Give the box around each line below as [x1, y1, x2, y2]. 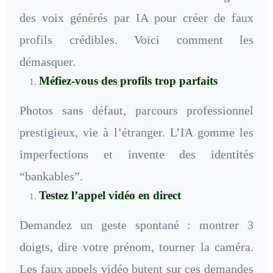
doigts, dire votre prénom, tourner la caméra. [19, 239, 253, 253]
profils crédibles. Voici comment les [19, 32, 253, 46]
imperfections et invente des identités [19, 147, 253, 161]
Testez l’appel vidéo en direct [39, 188, 181, 202]
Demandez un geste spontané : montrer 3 [19, 218, 253, 232]
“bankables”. [19, 169, 83, 183]
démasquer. [19, 54, 76, 68]
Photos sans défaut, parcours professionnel [19, 103, 253, 117]
